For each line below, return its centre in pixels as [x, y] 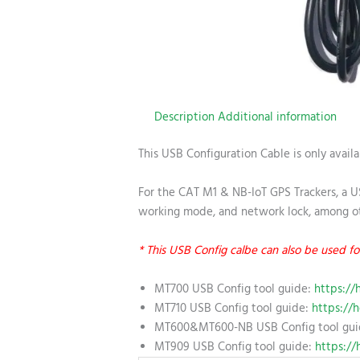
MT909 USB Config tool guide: [235, 347]
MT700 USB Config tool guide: [234, 289]
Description [184, 117]
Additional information [277, 117]
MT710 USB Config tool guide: [233, 309]
